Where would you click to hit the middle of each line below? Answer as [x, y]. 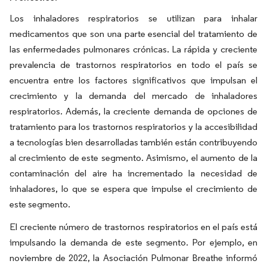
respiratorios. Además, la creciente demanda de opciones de [133, 111]
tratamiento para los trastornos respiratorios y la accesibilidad [133, 126]
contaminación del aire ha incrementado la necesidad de [133, 173]
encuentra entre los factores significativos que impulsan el [133, 80]
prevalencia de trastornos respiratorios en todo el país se [133, 64]
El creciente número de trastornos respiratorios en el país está [133, 226]
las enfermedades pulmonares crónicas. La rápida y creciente [133, 49]
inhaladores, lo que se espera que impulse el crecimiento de [133, 188]
